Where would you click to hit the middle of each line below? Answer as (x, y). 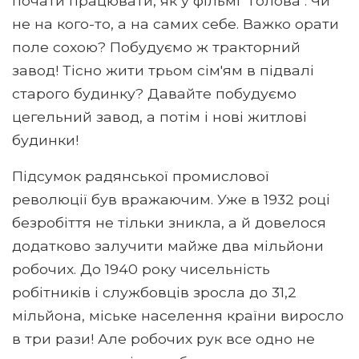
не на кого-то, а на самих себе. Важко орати (175, 23)
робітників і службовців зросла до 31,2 (154, 292)
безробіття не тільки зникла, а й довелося (169, 222)
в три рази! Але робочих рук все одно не (163, 338)
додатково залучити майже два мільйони (168, 245)
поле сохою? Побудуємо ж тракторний (156, 46)
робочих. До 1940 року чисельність (141, 268)
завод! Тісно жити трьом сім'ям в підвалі (163, 70)
